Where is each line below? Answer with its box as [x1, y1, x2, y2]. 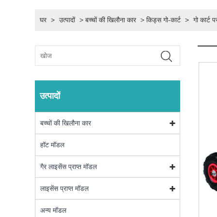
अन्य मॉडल [40, 206, 66, 215]
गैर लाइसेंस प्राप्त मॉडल [40, 163, 97, 171]
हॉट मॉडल [40, 141, 64, 149]
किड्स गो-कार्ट [146, 16, 181, 24]
